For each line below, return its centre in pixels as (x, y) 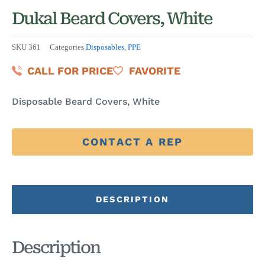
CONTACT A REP (132, 141)
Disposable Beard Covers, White (86, 101)
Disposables (105, 48)
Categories (67, 48)
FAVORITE (154, 70)
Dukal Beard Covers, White (112, 19)
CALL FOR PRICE (70, 70)
